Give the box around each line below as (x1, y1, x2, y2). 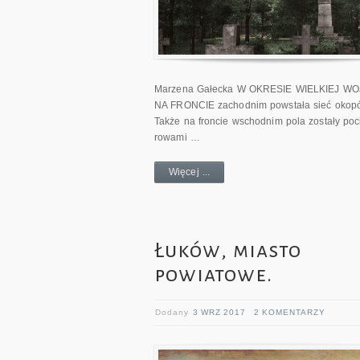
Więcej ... (169, 166, 210, 178)
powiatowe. (154, 263, 272, 286)
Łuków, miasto (154, 239, 301, 262)
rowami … (154, 131, 200, 143)
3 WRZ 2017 (193, 307, 246, 317)
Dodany (155, 307, 193, 317)
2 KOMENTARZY (254, 307, 325, 317)
